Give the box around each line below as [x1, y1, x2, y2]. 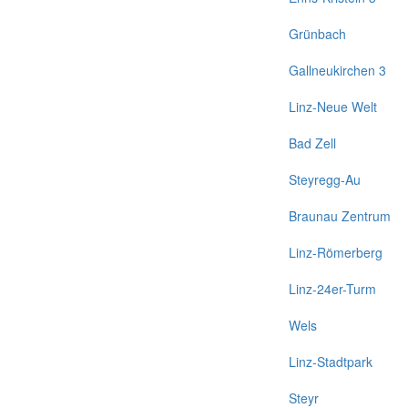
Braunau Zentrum [289, 207, 391, 225]
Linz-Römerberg [289, 243, 382, 261]
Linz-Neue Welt [289, 97, 377, 116]
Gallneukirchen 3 [289, 61, 386, 79]
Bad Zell [289, 134, 336, 152]
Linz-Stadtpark [289, 352, 372, 371]
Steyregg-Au [289, 170, 361, 189]
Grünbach [289, 25, 346, 43]
